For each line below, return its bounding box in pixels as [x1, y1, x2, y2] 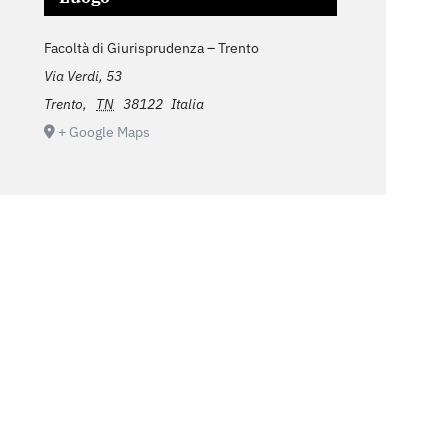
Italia [171, 94, 205, 113]
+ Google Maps [58, 122, 151, 141]
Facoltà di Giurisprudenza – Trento [44, 38, 260, 57]
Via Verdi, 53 [44, 66, 123, 85]
